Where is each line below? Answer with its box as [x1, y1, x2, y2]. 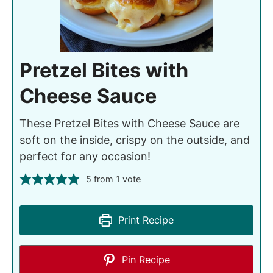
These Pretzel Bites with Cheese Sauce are [19, 116, 239, 130]
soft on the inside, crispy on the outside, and [19, 133, 250, 146]
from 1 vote [91, 173, 141, 184]
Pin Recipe [119, 253, 171, 266]
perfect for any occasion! [19, 149, 151, 163]
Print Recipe [115, 213, 174, 226]
